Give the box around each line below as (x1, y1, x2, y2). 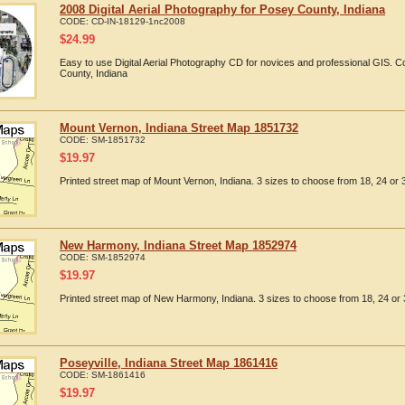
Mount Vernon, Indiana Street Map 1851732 (60, 121, 298, 135)
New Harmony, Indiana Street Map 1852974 (60, 239, 297, 252)
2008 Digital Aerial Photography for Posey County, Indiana (60, 3, 385, 16)
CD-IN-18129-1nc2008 (91, 16, 185, 26)
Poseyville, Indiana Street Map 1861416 (60, 356, 278, 370)
